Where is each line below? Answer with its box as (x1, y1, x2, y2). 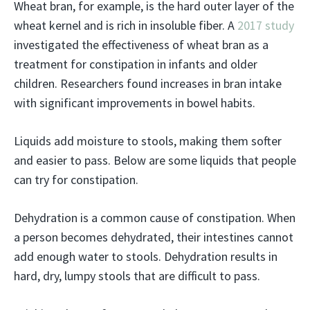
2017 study (237, 17, 294, 33)
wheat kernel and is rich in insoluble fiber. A (14, 17, 237, 33)
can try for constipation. (14, 171, 138, 188)
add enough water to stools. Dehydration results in (14, 248, 277, 264)
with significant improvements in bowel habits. (14, 94, 255, 111)
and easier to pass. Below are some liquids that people (14, 152, 296, 168)
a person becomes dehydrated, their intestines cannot (14, 228, 293, 245)
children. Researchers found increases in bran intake (14, 75, 282, 91)
